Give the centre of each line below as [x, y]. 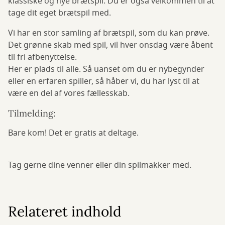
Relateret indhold [65, 211]
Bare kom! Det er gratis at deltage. [73, 133]
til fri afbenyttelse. [42, 57]
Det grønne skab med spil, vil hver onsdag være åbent [110, 45]
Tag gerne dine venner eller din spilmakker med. [100, 165]
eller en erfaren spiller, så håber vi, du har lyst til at [104, 81]
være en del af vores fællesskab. [70, 93]
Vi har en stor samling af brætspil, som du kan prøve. [109, 33]
